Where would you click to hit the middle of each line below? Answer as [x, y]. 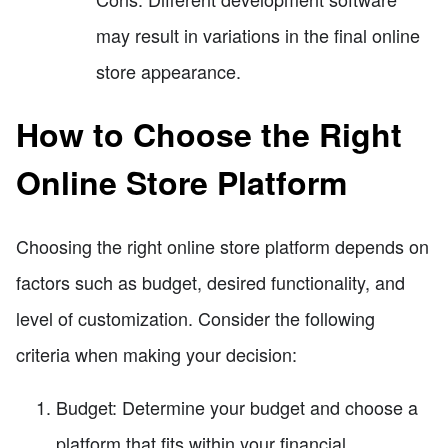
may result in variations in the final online [258, 34]
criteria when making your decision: [156, 353]
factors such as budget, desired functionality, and [210, 281]
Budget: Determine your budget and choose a [237, 407]
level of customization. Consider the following [195, 317]
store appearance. [168, 70]
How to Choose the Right [209, 134]
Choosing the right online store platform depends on [222, 245]
